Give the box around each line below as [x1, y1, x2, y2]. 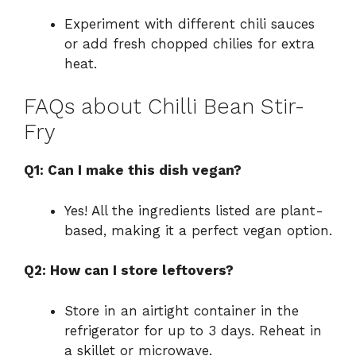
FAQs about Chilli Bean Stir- [24, 94, 304, 120]
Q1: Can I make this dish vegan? [24, 162, 242, 179]
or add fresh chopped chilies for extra [64, 35, 315, 52]
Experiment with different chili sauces [64, 15, 315, 32]
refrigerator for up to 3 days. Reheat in [64, 322, 322, 339]
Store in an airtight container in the [64, 302, 299, 319]
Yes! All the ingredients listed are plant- [64, 202, 323, 219]
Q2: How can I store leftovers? [24, 262, 234, 279]
